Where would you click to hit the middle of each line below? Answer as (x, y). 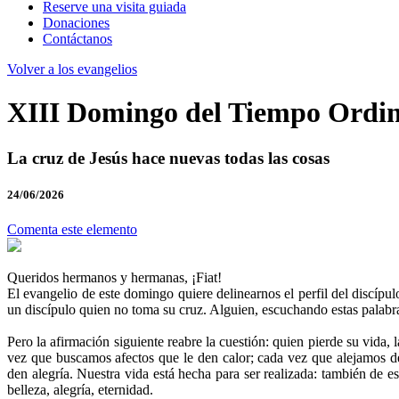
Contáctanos (77, 39)
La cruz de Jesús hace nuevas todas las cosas (168, 158)
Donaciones (76, 23)
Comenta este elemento (72, 230)
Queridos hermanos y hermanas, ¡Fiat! (114, 278)
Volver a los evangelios (72, 69)
